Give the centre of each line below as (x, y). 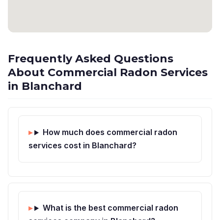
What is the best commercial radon (110, 208)
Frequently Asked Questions (91, 59)
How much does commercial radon (110, 132)
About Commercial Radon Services (108, 73)
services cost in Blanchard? (82, 146)
